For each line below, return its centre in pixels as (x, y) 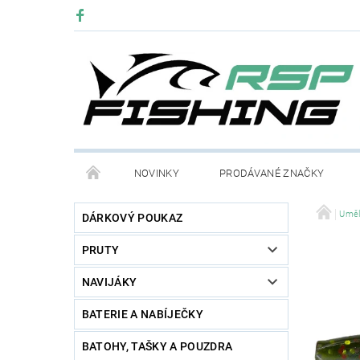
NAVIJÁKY (109, 282)
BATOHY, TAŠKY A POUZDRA (157, 347)
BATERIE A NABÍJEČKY (142, 315)
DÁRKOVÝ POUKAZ (132, 218)
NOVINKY (157, 174)
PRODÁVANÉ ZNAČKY (272, 174)
